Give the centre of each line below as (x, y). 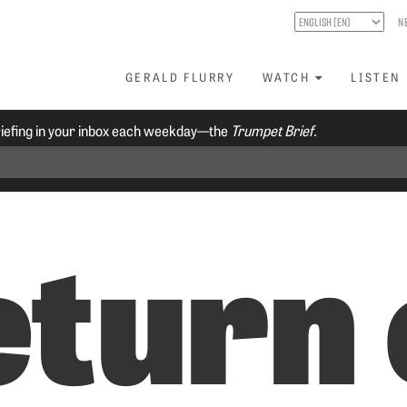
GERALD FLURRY (180, 77)
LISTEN (376, 77)
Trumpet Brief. (274, 130)
